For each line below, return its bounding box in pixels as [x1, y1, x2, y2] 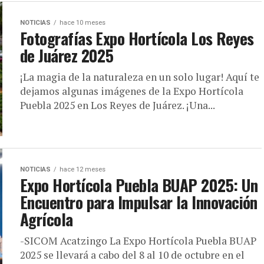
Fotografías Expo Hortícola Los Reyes [20, 27, 254, 51]
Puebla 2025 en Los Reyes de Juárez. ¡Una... [20, 98, 215, 113]
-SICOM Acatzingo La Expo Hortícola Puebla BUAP [20, 234, 256, 248]
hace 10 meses [60, 19, 105, 27]
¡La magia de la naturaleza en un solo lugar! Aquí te [20, 70, 259, 84]
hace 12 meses [60, 166, 105, 174]
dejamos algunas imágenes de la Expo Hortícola [20, 84, 243, 98]
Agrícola [20, 207, 73, 232]
